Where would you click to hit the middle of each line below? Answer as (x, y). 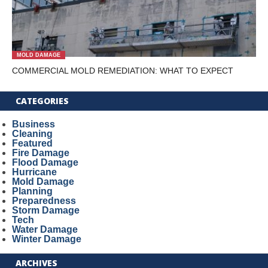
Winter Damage (46, 239)
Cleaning (32, 134)
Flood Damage (45, 162)
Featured (32, 143)
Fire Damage (40, 153)
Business (33, 124)
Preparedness (44, 201)
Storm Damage (45, 210)
